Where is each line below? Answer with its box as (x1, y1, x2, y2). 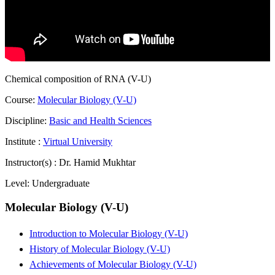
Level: (5, 178, 32, 189)
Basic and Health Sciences (49, 115, 152, 126)
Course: (5, 95, 35, 106)
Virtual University (43, 136, 112, 147)
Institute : (5, 136, 43, 147)
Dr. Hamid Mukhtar (59, 157, 136, 168)
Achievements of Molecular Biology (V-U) (29, 258, 196, 269)
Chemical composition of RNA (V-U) (5, 74, 151, 85)
